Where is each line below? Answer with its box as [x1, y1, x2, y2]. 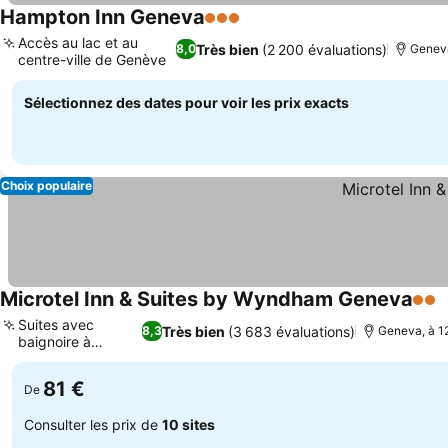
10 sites [162, 415, 215, 433]
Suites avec [18, 316, 94, 333]
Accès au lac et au [18, 34, 138, 51]
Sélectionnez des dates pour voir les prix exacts [24, 94, 349, 111]
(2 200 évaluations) [261, 40, 387, 58]
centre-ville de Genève [18, 51, 166, 68]
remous [18, 350, 66, 367]
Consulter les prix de [24, 415, 162, 433]
